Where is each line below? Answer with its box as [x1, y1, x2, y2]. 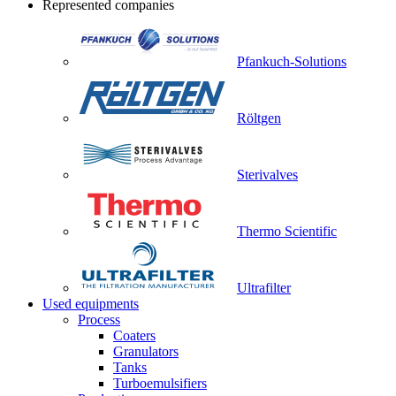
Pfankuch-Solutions [237, 54, 346, 69]
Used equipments [42, 296, 139, 311]
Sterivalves [237, 167, 298, 182]
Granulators [113, 344, 179, 359]
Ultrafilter [237, 280, 291, 295]
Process [78, 312, 120, 327]
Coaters [113, 328, 156, 343]
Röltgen [237, 110, 281, 126]
